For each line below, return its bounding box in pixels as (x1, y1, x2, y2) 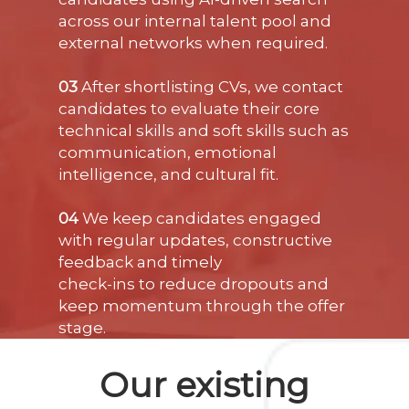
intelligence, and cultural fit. (58, 165, 279, 184)
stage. (58, 319, 107, 338)
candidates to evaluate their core (58, 100, 320, 119)
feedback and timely (58, 253, 223, 272)
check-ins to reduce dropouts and (58, 275, 330, 294)
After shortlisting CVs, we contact (78, 78, 344, 97)
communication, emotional (58, 143, 278, 163)
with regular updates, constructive (58, 231, 333, 250)
